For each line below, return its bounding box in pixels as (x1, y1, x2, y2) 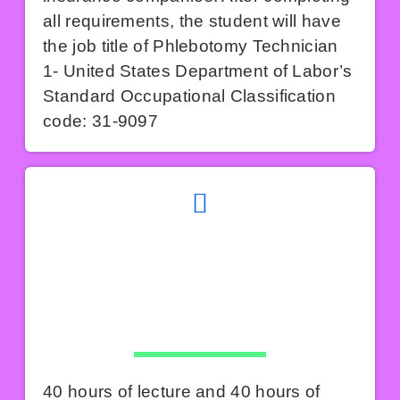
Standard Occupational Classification (43, 87, 336, 106)
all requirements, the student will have (43, 12, 341, 31)
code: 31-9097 (43, 112, 159, 131)
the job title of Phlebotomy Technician (43, 37, 338, 56)
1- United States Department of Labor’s (43, 62, 353, 81)
